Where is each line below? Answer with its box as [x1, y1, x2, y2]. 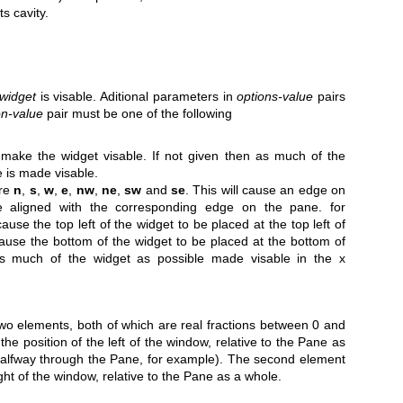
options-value [237, 89, 314, 104]
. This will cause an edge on [185, 182, 346, 197]
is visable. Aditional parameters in [35, 89, 237, 104]
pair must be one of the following [43, 106, 233, 121]
